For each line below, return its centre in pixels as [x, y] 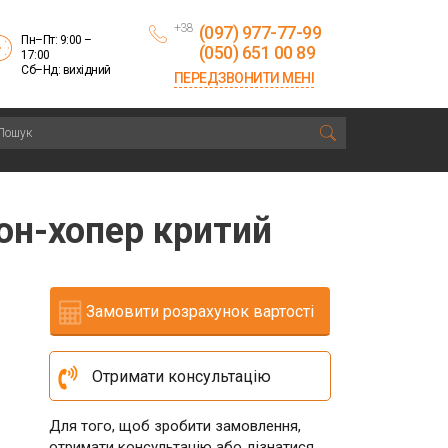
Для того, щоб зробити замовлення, [174, 426]
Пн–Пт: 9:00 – [56, 40]
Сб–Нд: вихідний [66, 70]
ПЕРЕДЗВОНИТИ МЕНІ [243, 78]
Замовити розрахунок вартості [197, 311]
